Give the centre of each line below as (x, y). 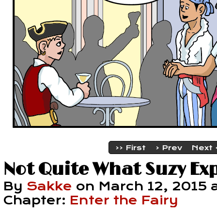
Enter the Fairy (124, 200)
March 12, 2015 (153, 186)
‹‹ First (130, 147)
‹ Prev (169, 147)
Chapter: (37, 200)
